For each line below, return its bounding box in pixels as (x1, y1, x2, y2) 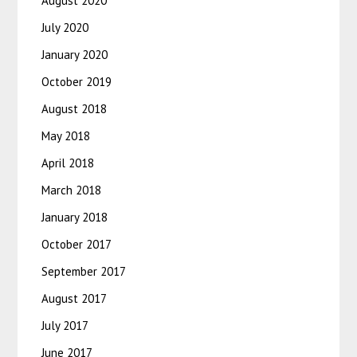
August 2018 (41, 101, 108, 117)
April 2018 (41, 155, 95, 171)
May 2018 (41, 128, 91, 144)
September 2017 (41, 264, 127, 280)
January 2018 (41, 210, 108, 226)
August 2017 (41, 291, 108, 307)
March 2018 (41, 182, 102, 198)
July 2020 (41, 20, 89, 36)
